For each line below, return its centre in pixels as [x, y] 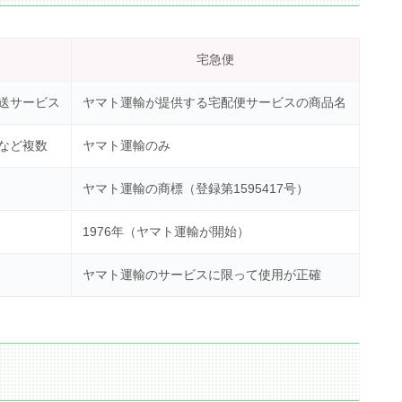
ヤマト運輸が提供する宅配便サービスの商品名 [214, 102]
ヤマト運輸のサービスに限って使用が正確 [201, 274]
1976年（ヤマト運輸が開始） [166, 231]
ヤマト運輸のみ [126, 145]
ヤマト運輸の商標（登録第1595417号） [195, 188]
